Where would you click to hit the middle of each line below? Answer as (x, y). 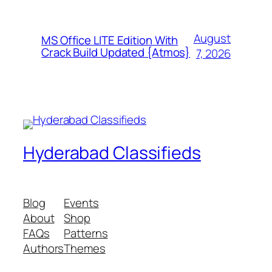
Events (81, 203)
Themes (85, 249)
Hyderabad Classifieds (112, 153)
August (212, 38)
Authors (44, 249)
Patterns (86, 233)
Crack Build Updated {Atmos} (116, 52)
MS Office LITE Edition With (110, 40)
